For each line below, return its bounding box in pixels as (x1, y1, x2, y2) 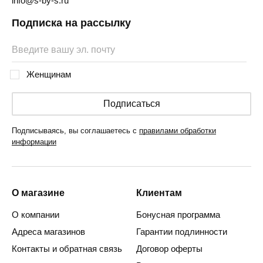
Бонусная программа (136, 210, 220, 220)
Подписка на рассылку (12, 17, 131, 29)
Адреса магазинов (12, 227, 85, 237)
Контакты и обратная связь (12, 244, 122, 254)
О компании (12, 210, 59, 220)
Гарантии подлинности (136, 227, 227, 237)
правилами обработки (139, 126, 216, 136)
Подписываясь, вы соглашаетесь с (12, 126, 139, 136)
